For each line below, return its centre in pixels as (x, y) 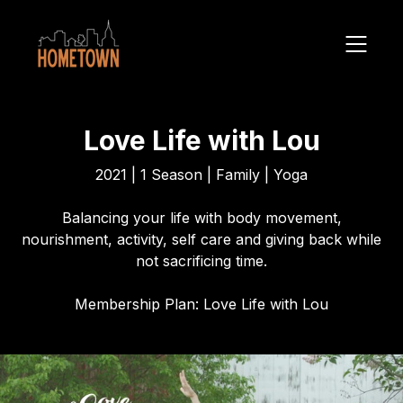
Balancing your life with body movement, (201, 218)
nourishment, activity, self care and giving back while (201, 239)
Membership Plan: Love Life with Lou (201, 304)
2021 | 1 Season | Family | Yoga (201, 175)
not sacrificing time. (201, 261)
